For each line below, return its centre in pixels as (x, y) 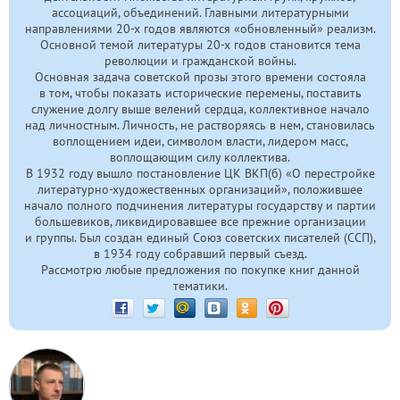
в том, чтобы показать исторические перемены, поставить (200, 93)
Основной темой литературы (123, 45)
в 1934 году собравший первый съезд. (200, 254)
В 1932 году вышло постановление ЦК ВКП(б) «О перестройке (200, 174)
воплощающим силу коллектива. (200, 158)
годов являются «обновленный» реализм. (258, 29)
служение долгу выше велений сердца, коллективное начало (200, 109)
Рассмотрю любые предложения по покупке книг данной (200, 270)
